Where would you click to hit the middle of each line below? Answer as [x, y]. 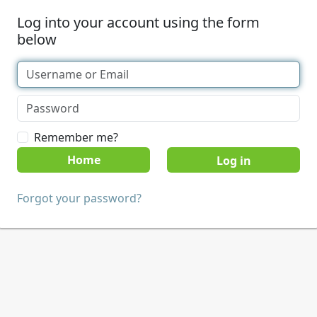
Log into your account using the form [138, 22]
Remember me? [76, 137]
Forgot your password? [79, 198]
